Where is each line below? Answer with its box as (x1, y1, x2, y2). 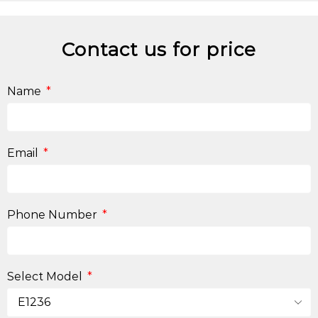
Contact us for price (62, 38, 256, 61)
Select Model (7, 269, 85, 283)
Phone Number (7, 207, 100, 221)
